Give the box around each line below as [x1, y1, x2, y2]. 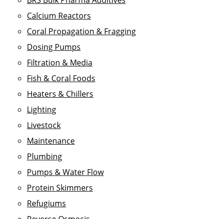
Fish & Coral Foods [27, 73, 95, 84]
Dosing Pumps [27, 42, 81, 52]
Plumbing [27, 151, 62, 162]
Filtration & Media [27, 57, 92, 68]
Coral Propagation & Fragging [27, 26, 136, 37]
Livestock [27, 120, 61, 131]
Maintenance [27, 135, 75, 146]
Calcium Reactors [27, 10, 91, 21]
